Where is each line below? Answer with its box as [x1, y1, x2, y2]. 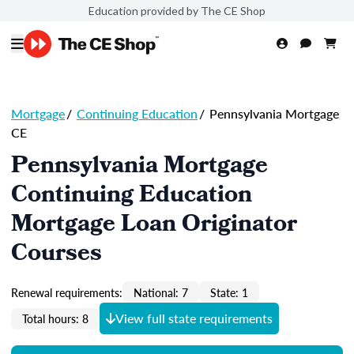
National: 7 [134, 284, 188, 300]
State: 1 [210, 284, 248, 300]
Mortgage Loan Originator [11, 206, 297, 246]
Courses [11, 235, 102, 275]
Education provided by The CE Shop [88, 3, 265, 17]
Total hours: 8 [22, 311, 88, 326]
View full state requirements [115, 309, 273, 327]
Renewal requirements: [11, 284, 122, 300]
